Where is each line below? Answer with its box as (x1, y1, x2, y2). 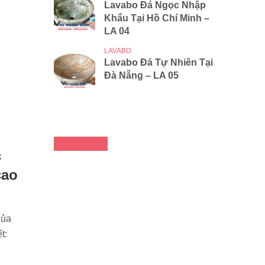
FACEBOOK (62, 140, 100, 148)
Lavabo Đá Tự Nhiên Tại (104, 57, 213, 68)
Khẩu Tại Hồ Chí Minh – (104, 13, 209, 24)
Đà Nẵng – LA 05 (104, 70, 179, 81)
